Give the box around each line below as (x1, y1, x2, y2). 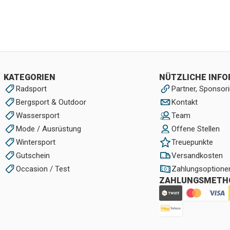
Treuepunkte (171, 138, 213, 147)
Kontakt (171, 98, 198, 107)
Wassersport (15, 111, 60, 120)
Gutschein (15, 151, 50, 160)
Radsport (15, 84, 47, 93)
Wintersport (15, 138, 55, 147)
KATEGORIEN (3, 72, 55, 82)
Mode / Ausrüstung (15, 124, 81, 133)
